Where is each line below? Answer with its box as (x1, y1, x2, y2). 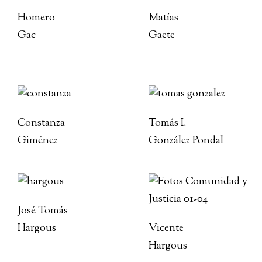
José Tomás (18, 204, 68, 219)
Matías (149, 11, 178, 26)
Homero (18, 11, 55, 26)
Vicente (149, 221, 184, 236)
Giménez (18, 133, 58, 149)
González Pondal (149, 133, 223, 149)
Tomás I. (149, 116, 187, 131)
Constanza (18, 116, 65, 131)
